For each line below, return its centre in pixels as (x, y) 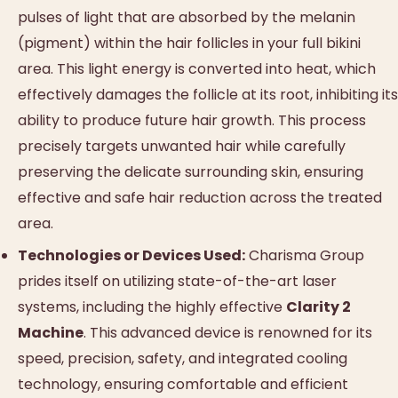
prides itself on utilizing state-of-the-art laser (177, 282)
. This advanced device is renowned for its (228, 333)
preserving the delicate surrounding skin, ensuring (191, 171)
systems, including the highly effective (152, 307)
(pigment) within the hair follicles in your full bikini (189, 43)
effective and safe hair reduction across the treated (200, 197)
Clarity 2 (318, 307)
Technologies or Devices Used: (131, 256)
